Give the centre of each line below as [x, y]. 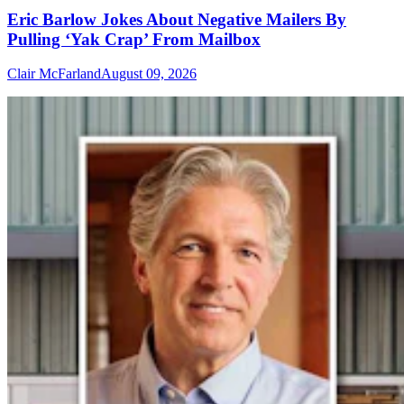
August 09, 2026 [149, 74]
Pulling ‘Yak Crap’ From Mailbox [134, 39]
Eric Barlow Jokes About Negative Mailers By [177, 19]
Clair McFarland [54, 74]
